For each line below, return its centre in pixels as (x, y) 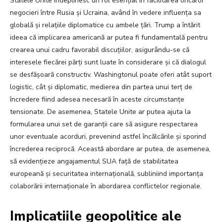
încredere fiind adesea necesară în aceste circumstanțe (97, 100)
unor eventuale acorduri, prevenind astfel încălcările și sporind (108, 137)
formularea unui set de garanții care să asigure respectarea (104, 124)
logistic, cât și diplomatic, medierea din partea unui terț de (101, 87)
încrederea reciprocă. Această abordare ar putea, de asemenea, (110, 149)
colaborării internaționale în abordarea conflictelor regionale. (106, 186)
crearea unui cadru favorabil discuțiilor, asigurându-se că (100, 50)
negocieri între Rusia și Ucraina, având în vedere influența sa (106, 13)
